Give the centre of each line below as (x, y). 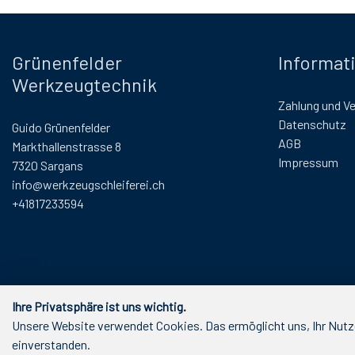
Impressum (308, 162)
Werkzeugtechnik (84, 85)
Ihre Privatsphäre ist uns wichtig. (99, 306)
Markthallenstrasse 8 (67, 147)
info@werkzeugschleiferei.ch (88, 185)
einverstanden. (51, 344)
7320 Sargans (48, 166)
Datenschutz (312, 124)
